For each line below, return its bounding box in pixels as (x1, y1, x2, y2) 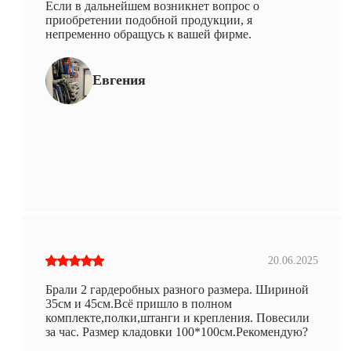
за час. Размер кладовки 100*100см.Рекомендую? (45, 324, 308, 338)
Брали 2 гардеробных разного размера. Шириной (45, 282, 309, 296)
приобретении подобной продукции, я (45, 13, 252, 27)
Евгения (92, 72, 146, 88)
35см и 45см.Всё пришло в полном (45, 296, 232, 310)
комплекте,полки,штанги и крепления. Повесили (45, 310, 309, 324)
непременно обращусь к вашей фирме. (45, 27, 251, 41)
